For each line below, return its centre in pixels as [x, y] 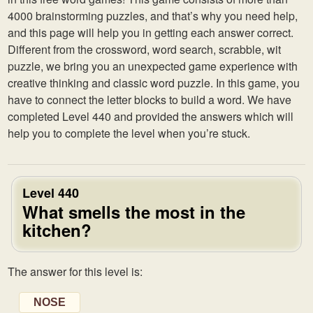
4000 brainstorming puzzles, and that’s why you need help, [153, 16]
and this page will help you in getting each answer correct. [151, 32]
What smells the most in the [134, 212]
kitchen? [57, 230]
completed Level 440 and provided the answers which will [151, 116]
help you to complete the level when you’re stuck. [129, 133]
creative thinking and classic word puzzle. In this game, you [154, 83]
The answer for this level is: [75, 271]
